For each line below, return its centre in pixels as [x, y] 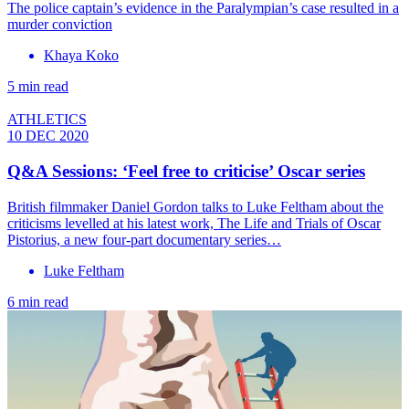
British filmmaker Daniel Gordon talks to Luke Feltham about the [195, 206]
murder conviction [60, 25]
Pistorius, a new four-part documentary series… [144, 239]
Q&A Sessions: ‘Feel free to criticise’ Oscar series [186, 171]
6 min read [38, 301]
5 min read [38, 87]
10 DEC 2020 [48, 136]
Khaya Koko [81, 56]
